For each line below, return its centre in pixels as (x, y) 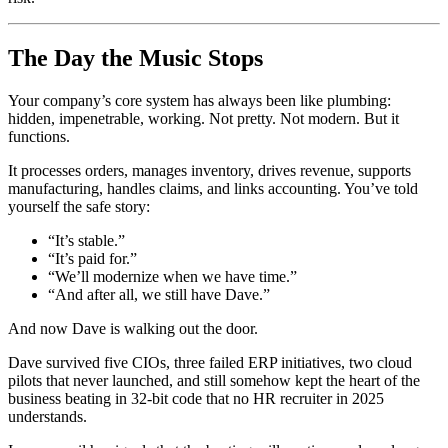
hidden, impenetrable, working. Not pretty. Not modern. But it (203, 118)
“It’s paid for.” (92, 258)
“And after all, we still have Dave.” (159, 294)
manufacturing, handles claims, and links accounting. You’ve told (213, 188)
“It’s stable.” (86, 240)
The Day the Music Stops (135, 57)
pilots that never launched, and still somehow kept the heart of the (214, 380)
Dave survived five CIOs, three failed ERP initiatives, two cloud (210, 362)
